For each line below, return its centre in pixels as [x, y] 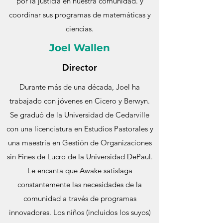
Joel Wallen [80, 48]
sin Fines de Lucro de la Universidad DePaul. [80, 157]
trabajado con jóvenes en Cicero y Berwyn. [80, 101]
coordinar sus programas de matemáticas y [80, 15]
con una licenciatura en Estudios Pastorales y [80, 129]
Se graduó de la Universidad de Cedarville [80, 115]
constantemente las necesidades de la [80, 184]
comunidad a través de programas [80, 198]
